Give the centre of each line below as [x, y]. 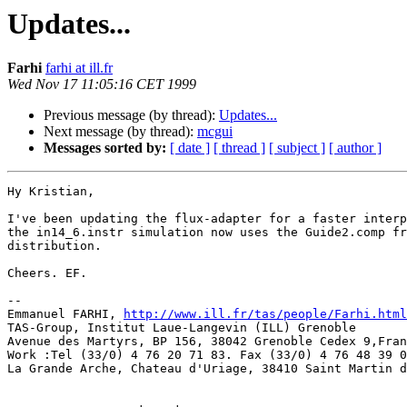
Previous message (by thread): [131, 115]
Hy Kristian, [51, 192]
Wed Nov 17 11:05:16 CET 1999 [102, 84]
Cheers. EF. [47, 273]
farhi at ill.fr [79, 68]
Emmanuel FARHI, [65, 314]
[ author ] [355, 148]
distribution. [55, 246]
